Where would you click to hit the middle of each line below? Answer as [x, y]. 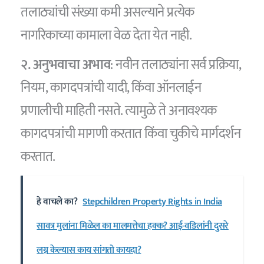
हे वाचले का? [57, 202]
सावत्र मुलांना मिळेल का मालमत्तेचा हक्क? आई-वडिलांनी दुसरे [133, 226]
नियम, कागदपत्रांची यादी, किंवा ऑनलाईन [111, 88]
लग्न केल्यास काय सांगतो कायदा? [89, 250]
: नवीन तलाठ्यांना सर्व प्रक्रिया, [176, 65]
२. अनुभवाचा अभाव [66, 65]
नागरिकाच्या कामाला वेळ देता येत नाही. [106, 35]
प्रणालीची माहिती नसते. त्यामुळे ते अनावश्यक [119, 111]
